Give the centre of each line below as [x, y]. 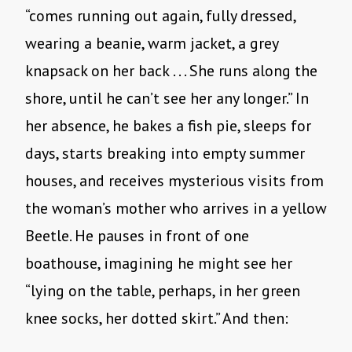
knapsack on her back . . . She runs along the [171, 71]
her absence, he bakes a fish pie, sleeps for [168, 126]
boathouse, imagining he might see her [159, 264]
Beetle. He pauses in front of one [137, 236]
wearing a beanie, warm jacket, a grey [152, 44]
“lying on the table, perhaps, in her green [163, 291]
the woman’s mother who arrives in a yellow [176, 209]
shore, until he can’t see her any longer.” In [167, 99]
